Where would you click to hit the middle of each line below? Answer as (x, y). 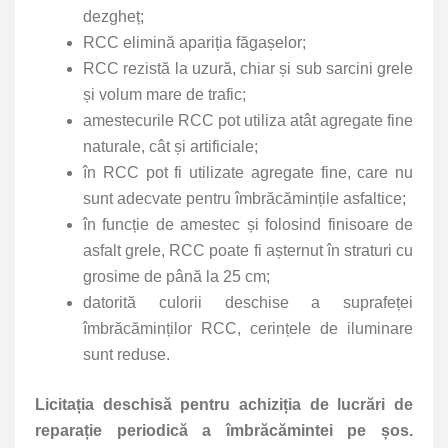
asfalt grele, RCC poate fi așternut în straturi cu (248, 250)
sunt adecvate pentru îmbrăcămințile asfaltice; (244, 198)
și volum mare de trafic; (166, 94)
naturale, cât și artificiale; (172, 146)
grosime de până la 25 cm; (178, 276)
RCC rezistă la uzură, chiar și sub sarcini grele (248, 68)
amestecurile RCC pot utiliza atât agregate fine (248, 120)
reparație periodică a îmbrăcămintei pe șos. (224, 430)
